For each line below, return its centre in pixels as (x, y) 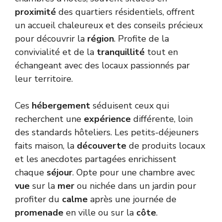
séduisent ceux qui (130, 105)
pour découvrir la (51, 38)
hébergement (61, 105)
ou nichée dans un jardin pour (135, 186)
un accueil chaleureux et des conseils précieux (109, 25)
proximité (35, 12)
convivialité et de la (56, 52)
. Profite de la (141, 38)
